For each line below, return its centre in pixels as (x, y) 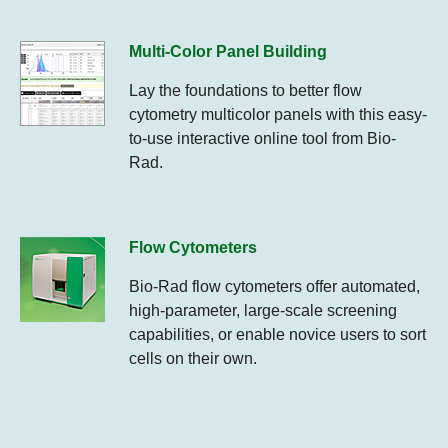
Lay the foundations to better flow (245, 91)
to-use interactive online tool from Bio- (262, 139)
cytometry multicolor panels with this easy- (278, 115)
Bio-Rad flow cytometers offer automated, (274, 287)
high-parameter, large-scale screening (263, 311)
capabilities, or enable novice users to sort (277, 335)
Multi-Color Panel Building (228, 52)
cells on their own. (193, 359)
